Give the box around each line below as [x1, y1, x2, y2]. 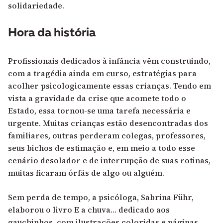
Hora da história [8, 27, 96, 39]
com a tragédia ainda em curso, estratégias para [8, 67, 197, 79]
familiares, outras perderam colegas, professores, [8, 129, 206, 141]
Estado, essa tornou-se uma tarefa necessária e [8, 105, 191, 116]
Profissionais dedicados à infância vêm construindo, [8, 55, 211, 66]
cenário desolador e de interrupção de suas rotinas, [8, 154, 211, 166]
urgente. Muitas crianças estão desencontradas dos [8, 117, 208, 128]
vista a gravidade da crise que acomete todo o [8, 92, 186, 104]
